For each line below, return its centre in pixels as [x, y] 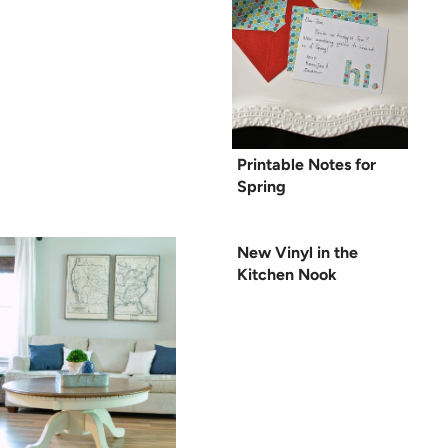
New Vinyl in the [297, 252]
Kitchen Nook [287, 274]
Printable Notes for [306, 164]
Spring [261, 186]
